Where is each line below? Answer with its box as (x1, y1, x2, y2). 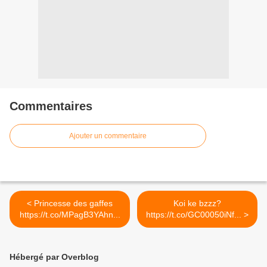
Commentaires (10, 100, 92, 113)
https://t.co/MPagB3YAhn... (19, 210, 120, 220)
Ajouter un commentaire (69, 132, 147, 141)
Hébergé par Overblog (10, 252, 99, 262)
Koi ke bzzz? (173, 198, 221, 209)
